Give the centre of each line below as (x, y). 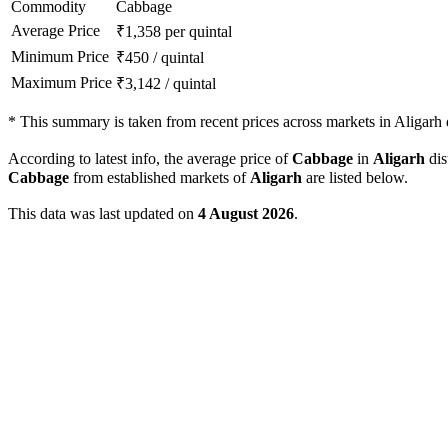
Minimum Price (60, 57)
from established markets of (159, 178)
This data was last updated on (103, 214)
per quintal (198, 32)
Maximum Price (61, 83)
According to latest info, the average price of (150, 159)
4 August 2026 (246, 214)
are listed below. (355, 178)
